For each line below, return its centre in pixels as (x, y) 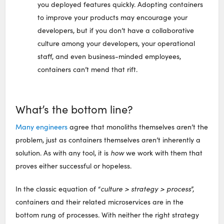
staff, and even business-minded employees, (109, 56)
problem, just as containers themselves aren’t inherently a (108, 139)
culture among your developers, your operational (116, 43)
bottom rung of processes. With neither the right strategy (107, 214)
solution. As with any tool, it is (63, 152)
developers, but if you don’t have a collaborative (116, 30)
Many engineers (42, 126)
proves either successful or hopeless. (74, 165)
